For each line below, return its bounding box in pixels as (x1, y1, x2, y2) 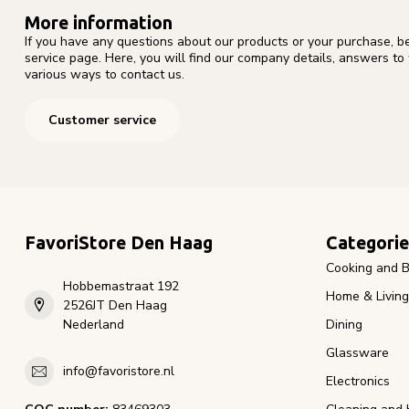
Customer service (48, 110, 156, 129)
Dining (326, 315, 362, 333)
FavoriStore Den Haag (25, 232, 213, 253)
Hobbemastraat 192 (63, 277, 179, 295)
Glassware (326, 343, 389, 362)
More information (25, 13, 173, 34)
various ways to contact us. (25, 66, 184, 84)
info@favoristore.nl (63, 362, 174, 381)
